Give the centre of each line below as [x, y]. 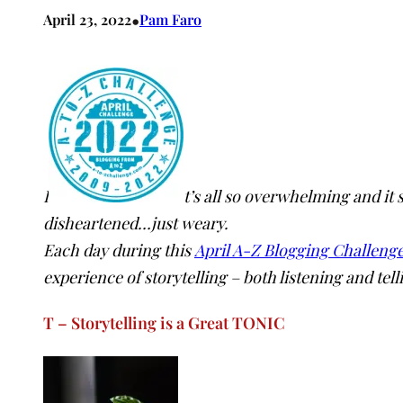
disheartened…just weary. [136, 223]
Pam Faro [170, 19]
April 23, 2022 [87, 19]
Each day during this [119, 250]
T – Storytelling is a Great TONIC [164, 322]
